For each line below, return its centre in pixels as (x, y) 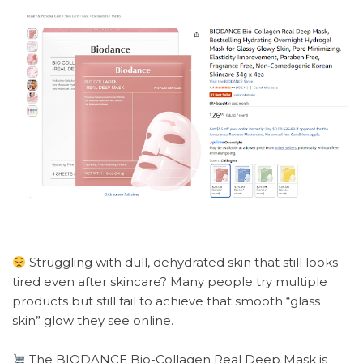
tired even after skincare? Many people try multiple (170, 282)
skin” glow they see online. (93, 321)
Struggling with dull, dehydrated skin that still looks (182, 263)
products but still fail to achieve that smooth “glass (166, 301)
